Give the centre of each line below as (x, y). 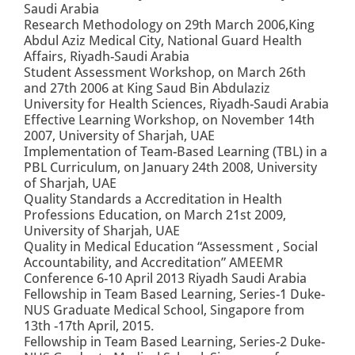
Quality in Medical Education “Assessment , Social (171, 247)
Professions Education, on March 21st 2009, (155, 215)
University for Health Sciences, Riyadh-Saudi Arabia (176, 104)
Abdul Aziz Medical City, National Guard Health (163, 41)
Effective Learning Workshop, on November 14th (171, 120)
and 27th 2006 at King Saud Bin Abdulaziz (147, 88)
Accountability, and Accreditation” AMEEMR (153, 263)
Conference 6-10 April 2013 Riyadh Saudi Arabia (165, 279)
